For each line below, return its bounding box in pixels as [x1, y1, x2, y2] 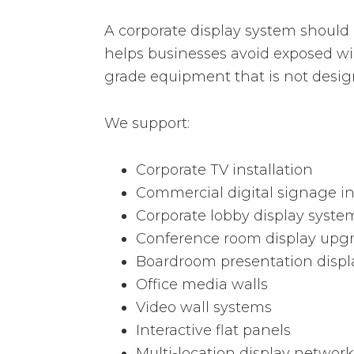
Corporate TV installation [136, 161, 313, 179]
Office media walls [136, 276, 268, 293]
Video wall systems [136, 299, 272, 316]
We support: [104, 115, 190, 132]
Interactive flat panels [136, 322, 291, 339]
